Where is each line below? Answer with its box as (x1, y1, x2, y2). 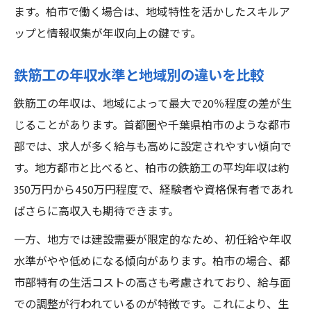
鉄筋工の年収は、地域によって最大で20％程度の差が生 (14, 95, 292, 114)
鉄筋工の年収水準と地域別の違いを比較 (14, 65, 264, 88)
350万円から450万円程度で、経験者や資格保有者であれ (14, 181, 293, 200)
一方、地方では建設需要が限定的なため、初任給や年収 (14, 231, 292, 250)
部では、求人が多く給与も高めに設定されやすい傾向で (14, 138, 292, 157)
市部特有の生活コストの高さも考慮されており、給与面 (14, 274, 291, 293)
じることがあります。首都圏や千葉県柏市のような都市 (14, 117, 290, 135)
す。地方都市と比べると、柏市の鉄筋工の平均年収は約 (14, 160, 289, 178)
